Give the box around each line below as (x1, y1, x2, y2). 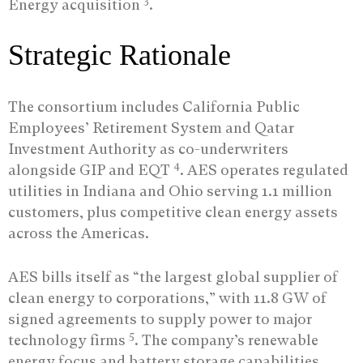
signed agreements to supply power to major (8, 310, 312, 328)
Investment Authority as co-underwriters (8, 140, 288, 158)
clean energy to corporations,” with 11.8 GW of (8, 289, 327, 307)
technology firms (8, 331, 129, 349)
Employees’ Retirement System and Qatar (8, 119, 294, 137)
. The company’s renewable (135, 331, 318, 349)
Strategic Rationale (8, 39, 231, 72)
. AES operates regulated (180, 161, 348, 179)
